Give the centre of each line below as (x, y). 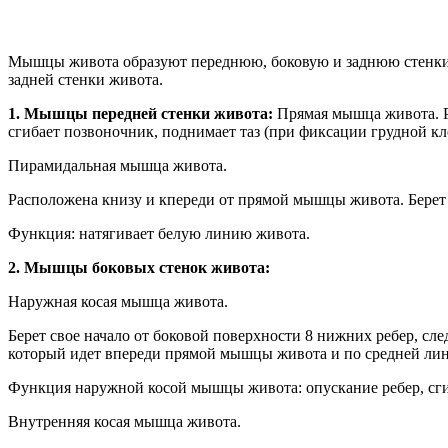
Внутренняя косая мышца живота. (124, 421)
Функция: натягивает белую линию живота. (159, 233)
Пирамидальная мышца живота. (119, 165)
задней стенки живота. (85, 79)
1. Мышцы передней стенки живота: (140, 113)
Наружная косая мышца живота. (118, 301)
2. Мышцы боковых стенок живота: (141, 267)
